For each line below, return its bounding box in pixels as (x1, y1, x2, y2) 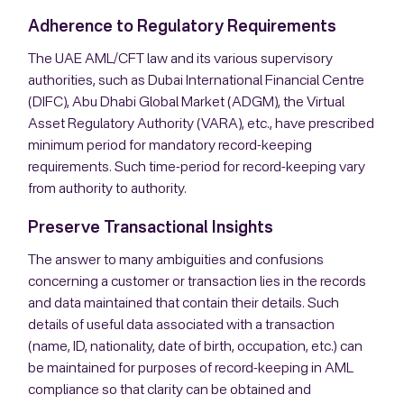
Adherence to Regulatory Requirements (28, 18, 337, 35)
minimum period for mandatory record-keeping (28, 138, 313, 153)
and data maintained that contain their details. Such (28, 296, 340, 311)
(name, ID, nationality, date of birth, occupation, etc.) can (28, 339, 363, 354)
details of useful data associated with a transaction (28, 317, 335, 333)
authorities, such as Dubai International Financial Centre (28, 73, 365, 88)
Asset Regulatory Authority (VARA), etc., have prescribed (28, 116, 375, 132)
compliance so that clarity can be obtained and (28, 382, 312, 398)
